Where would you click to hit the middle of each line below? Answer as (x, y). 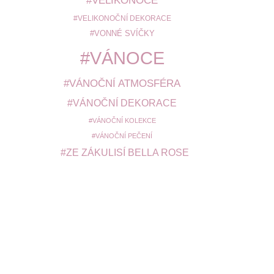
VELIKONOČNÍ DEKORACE (124, 18)
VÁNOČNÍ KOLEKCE (124, 120)
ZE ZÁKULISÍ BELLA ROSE (127, 153)
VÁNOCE (127, 58)
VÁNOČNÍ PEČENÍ (124, 136)
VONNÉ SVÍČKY (124, 34)
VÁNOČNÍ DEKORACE (125, 103)
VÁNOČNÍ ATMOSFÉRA (125, 83)
